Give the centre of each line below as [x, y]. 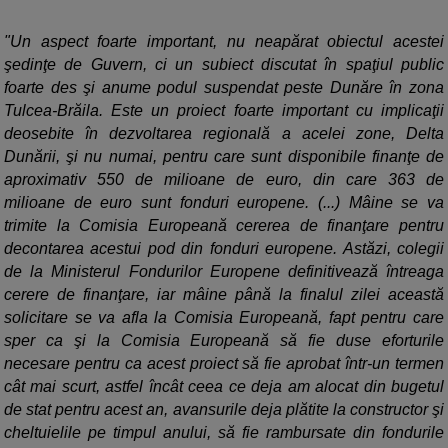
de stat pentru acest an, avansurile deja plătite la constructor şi [224, 410]
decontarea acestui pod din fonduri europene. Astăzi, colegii [224, 249]
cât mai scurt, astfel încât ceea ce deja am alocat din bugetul [224, 387]
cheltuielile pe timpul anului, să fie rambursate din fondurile [224, 433]
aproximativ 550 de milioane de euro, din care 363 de [224, 180]
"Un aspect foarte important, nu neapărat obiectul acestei [224, 42]
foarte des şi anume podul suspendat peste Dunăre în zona [224, 88]
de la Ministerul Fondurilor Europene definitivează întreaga [224, 272]
